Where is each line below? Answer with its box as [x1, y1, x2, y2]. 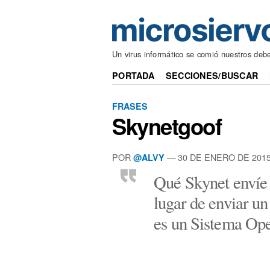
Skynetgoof [112, 110, 222, 142]
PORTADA [112, 69, 155, 82]
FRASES [112, 99, 148, 112]
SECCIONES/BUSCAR [165, 69, 259, 82]
